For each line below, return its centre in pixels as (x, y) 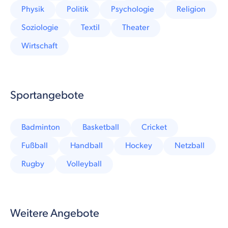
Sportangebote (47, 95)
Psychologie (133, 9)
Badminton (41, 127)
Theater (136, 27)
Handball (87, 146)
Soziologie (40, 27)
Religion (191, 9)
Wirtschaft (39, 46)
